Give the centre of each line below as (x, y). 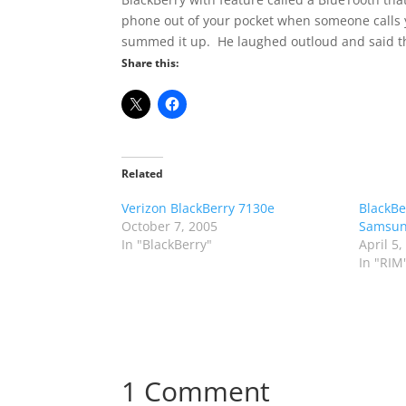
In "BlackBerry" (167, 244)
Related (143, 174)
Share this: (150, 63)
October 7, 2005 (170, 226)
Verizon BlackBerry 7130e (198, 208)
